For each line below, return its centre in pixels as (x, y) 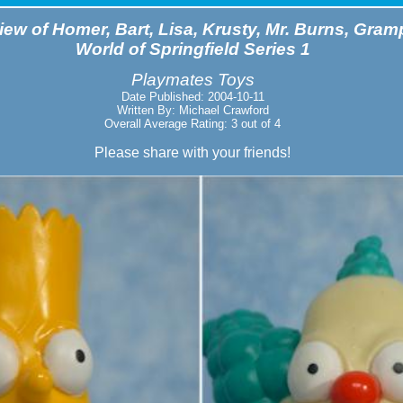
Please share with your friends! (193, 153)
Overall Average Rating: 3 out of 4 (193, 124)
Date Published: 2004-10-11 (193, 97)
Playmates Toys (193, 80)
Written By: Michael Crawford (193, 111)
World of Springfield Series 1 (193, 49)
